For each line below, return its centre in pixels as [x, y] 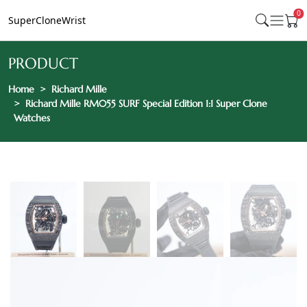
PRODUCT [43, 63]
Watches [32, 118]
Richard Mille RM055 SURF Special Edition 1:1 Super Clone [146, 103]
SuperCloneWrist [47, 20]
